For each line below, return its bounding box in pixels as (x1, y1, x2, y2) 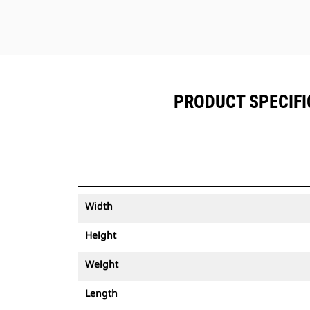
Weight (85, 257, 118, 271)
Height (85, 228, 116, 241)
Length (85, 286, 118, 300)
